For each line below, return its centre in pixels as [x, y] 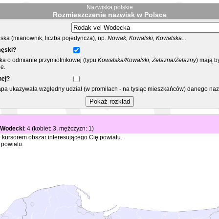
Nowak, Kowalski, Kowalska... [147, 38]
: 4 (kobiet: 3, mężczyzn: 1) [59, 129]
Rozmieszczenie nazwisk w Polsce [109, 15]
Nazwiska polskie [109, 7]
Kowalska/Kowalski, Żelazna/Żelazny [146, 60]
